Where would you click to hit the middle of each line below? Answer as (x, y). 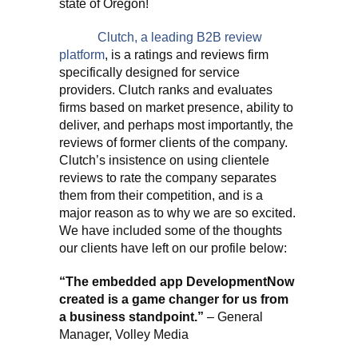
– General (233, 317)
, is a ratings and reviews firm (187, 55)
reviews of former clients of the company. (173, 143)
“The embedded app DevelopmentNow (177, 282)
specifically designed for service (149, 72)
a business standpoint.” (131, 317)
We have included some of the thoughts (171, 231)
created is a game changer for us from (174, 299)
